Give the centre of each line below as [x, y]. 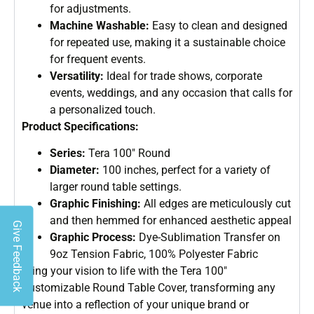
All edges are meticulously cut [216, 204]
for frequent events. [98, 59]
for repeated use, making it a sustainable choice [168, 42]
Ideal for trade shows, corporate [183, 76]
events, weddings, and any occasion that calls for [171, 93]
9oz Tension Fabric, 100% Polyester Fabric [154, 254]
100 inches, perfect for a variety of [185, 170]
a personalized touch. [103, 109]
